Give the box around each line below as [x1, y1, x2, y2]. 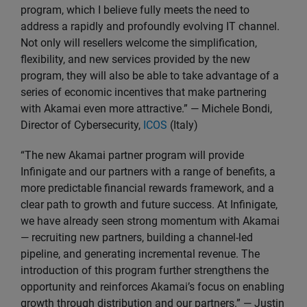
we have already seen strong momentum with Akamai [21, 214, 280, 228]
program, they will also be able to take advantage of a [21, 69, 279, 82]
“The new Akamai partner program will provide [21, 149, 244, 162]
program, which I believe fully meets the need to [21, 3, 249, 16]
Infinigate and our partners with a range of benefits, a [21, 165, 275, 178]
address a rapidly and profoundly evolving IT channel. [21, 20, 280, 33]
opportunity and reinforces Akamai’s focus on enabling [21, 280, 284, 293]
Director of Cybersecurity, [21, 119, 143, 132]
